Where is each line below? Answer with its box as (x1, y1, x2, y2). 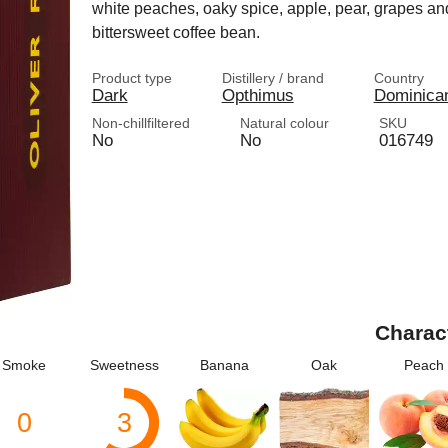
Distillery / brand (221, 70, 324, 86)
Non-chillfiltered (91, 115, 190, 131)
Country (373, 70, 424, 86)
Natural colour (239, 115, 329, 131)
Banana (199, 356, 249, 373)
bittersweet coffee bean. (91, 24, 260, 41)
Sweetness (89, 356, 159, 373)
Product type (91, 70, 172, 86)
